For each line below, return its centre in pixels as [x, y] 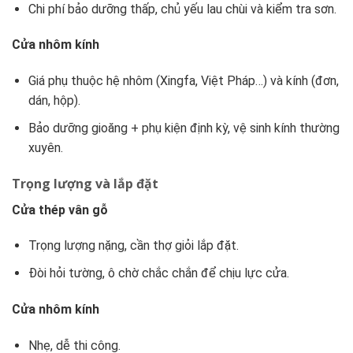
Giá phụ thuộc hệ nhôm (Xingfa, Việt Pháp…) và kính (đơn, [183, 81]
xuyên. [45, 147]
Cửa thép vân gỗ [60, 210]
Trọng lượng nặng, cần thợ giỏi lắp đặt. [133, 246]
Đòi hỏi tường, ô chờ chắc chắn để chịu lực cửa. [158, 273]
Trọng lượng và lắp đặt [85, 183]
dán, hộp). [54, 101]
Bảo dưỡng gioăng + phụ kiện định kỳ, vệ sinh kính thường [184, 128]
